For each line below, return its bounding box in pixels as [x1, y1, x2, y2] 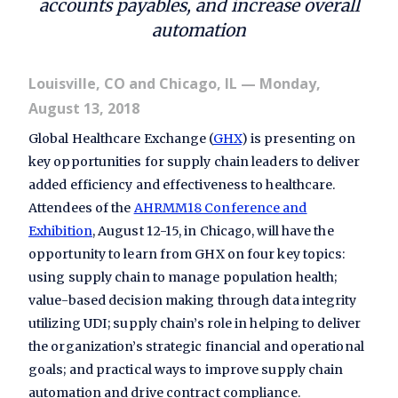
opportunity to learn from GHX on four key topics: [28, 246, 346, 263]
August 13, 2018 [28, 99, 139, 119]
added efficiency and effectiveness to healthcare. [28, 177, 336, 194]
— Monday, [237, 74, 321, 94]
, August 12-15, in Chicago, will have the [92, 223, 334, 240]
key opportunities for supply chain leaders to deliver [28, 154, 360, 171]
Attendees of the [28, 200, 134, 217]
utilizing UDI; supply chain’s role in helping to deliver [28, 315, 362, 332]
